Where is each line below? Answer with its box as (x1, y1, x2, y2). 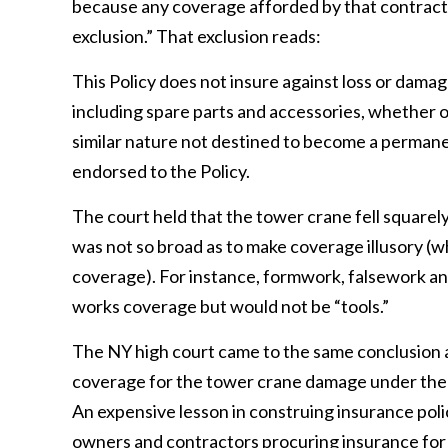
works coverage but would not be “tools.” (72, 295, 389, 317)
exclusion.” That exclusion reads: (72, 25, 321, 47)
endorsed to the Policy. (72, 160, 250, 182)
